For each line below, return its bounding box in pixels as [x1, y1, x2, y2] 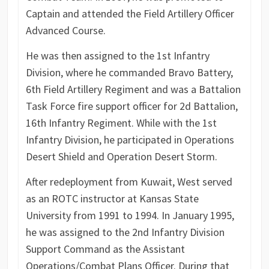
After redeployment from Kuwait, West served [25, 175, 232, 189]
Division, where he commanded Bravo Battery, [25, 65, 233, 80]
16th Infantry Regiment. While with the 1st [25, 116, 217, 130]
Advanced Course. [25, 23, 106, 38]
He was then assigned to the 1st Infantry [25, 49, 210, 63]
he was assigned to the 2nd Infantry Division [25, 225, 225, 240]
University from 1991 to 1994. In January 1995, [25, 208, 234, 223]
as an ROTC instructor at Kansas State [25, 192, 199, 206]
